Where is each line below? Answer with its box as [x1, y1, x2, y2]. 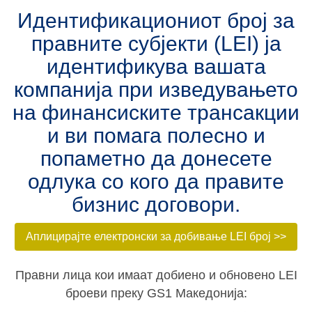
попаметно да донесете [40, 147, 272, 170]
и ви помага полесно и [47, 124, 265, 147]
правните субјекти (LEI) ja [31, 32, 281, 55]
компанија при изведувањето [14, 78, 298, 101]
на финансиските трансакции [13, 101, 299, 124]
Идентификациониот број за [17, 9, 295, 32]
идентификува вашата [46, 55, 266, 78]
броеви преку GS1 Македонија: [65, 286, 247, 300]
